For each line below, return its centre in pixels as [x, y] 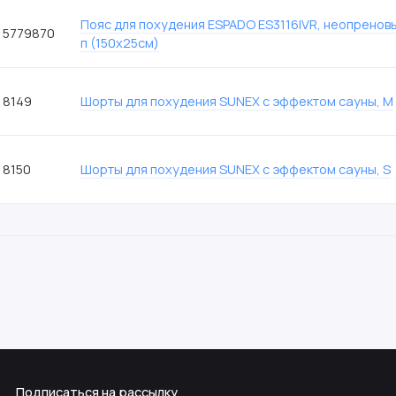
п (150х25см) [120, 42]
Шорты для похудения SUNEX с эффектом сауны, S [236, 168]
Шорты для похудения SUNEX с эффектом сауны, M [237, 100]
